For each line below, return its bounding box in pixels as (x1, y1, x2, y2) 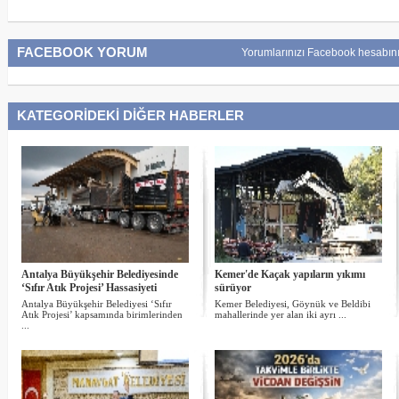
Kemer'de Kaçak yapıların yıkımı (214, 268, 365, 281)
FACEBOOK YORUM (16, 45, 148, 60)
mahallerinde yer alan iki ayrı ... (214, 309, 346, 320)
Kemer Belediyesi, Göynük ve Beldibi (214, 298, 370, 309)
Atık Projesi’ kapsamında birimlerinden (20, 309, 183, 320)
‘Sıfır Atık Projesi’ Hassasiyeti (20, 281, 157, 294)
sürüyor (214, 281, 251, 294)
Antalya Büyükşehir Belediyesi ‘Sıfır (20, 298, 172, 309)
